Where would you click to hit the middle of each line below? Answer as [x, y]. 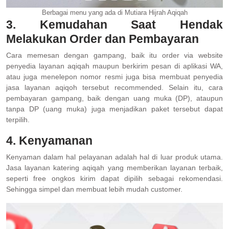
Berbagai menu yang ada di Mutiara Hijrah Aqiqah [114, 13]
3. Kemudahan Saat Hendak [114, 25]
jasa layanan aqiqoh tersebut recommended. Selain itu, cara [114, 88]
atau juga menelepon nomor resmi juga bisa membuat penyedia [114, 77]
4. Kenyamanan [49, 141]
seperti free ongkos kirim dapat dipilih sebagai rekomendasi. [114, 179]
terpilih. [18, 120]
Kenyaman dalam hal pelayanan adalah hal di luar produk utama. [114, 157]
